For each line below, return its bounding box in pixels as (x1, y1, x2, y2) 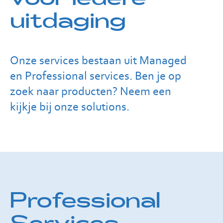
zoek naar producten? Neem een (10, 84, 171, 98)
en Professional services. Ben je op (10, 68, 181, 83)
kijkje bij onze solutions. (10, 99, 129, 113)
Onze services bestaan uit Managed (10, 53, 187, 67)
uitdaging (10, 8, 126, 33)
